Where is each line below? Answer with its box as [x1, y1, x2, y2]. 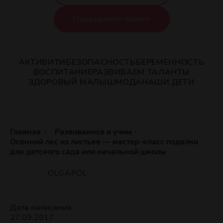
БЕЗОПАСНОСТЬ [65, 56, 136, 68]
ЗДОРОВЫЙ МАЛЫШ [28, 76, 116, 88]
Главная [10, 126, 41, 137]
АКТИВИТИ [18, 56, 66, 68]
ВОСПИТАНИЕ [33, 66, 93, 78]
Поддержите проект [73, 13, 150, 25]
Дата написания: [10, 202, 74, 214]
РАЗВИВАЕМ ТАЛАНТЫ [92, 66, 190, 78]
